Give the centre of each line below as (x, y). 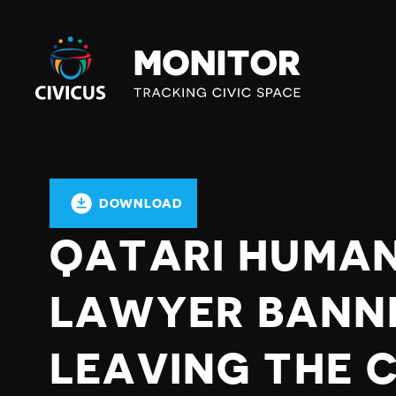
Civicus (59, 43)
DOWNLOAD (141, 203)
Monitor (63, 65)
